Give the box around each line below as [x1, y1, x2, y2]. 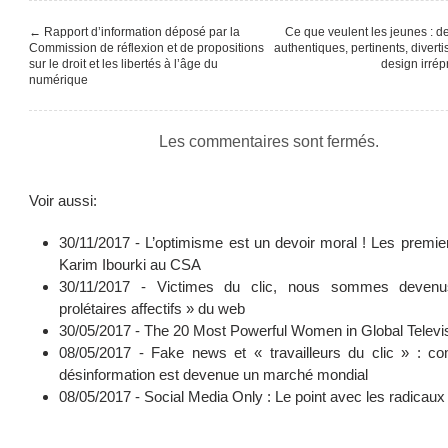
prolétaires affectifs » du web [59, 299, 245, 317]
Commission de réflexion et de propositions [29, 40, 264, 55]
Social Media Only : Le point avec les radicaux [144, 387, 445, 405]
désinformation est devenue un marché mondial [59, 365, 368, 383]
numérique [29, 72, 88, 87]
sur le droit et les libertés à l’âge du [29, 56, 218, 71]
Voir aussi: [29, 192, 97, 210]
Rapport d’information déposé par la [44, 24, 240, 39]
